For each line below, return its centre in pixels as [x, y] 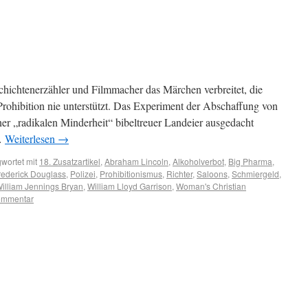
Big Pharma [250, 161]
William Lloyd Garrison [130, 186]
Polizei [83, 174]
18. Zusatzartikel [70, 161]
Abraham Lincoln [136, 161]
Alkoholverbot [198, 161]
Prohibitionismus [131, 174]
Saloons [212, 174]
